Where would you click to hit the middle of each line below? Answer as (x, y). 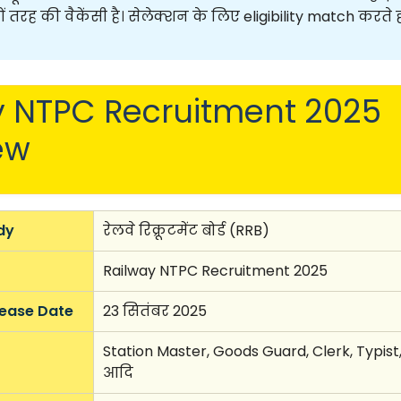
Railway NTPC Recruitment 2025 (215, 270)
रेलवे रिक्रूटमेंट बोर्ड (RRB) (186, 230)
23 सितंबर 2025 (154, 311)
